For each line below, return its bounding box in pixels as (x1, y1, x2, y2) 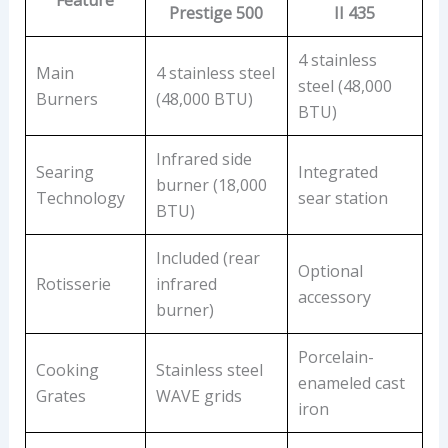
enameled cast (297, 372, 405, 395)
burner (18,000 (155, 174, 267, 197)
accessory (297, 286, 371, 309)
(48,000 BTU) (155, 88, 253, 111)
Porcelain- (297, 346, 374, 369)
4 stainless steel (155, 62, 275, 85)
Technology (35, 187, 125, 210)
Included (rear (155, 247, 260, 270)
